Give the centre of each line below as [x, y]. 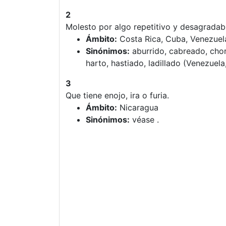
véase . [144, 120]
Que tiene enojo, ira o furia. [117, 95]
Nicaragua [138, 107]
